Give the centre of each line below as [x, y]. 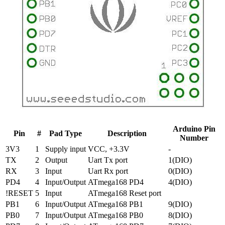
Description [127, 133]
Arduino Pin [194, 129]
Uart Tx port [108, 160]
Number [194, 138]
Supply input [66, 149]
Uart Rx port [108, 171]
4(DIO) [180, 182]
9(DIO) [180, 204]
